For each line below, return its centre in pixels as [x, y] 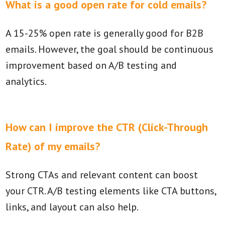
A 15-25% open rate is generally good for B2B [105, 33]
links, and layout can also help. [72, 207]
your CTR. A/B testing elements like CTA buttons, [111, 191]
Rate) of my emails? [53, 146]
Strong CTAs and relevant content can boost [102, 175]
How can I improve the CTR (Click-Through [107, 127]
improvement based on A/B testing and [91, 65]
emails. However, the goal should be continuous [110, 49]
